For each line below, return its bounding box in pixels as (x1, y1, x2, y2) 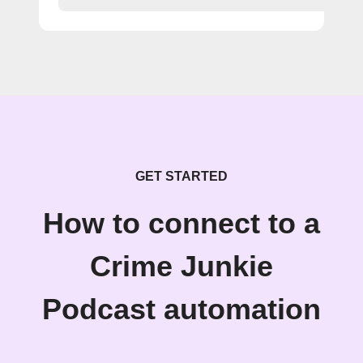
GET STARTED (135, 169, 228, 183)
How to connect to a (43, 207, 320, 240)
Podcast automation (42, 293, 321, 326)
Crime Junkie (90, 250, 273, 283)
